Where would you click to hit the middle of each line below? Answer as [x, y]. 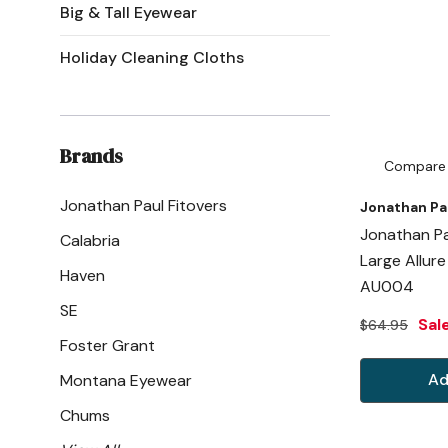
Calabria [90, 240]
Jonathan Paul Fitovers [143, 205]
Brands [91, 155]
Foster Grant [107, 345]
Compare [415, 165]
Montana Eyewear [126, 380]
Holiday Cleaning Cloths [152, 57]
